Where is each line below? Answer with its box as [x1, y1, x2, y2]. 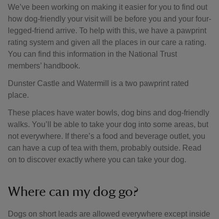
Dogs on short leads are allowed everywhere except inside [8, 210, 210, 218]
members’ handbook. [8, 62, 80, 70]
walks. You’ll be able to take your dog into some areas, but [8, 120, 208, 129]
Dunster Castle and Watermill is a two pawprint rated [8, 79, 189, 88]
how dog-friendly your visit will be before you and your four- [8, 15, 211, 23]
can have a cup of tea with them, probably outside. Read [8, 144, 201, 152]
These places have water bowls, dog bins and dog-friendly [8, 109, 209, 117]
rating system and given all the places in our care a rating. [8, 38, 206, 46]
